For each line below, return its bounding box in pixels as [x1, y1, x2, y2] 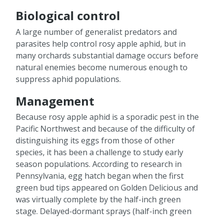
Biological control [16, 7, 120, 24]
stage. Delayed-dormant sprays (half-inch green [16, 206, 192, 217]
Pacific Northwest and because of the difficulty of [16, 123, 195, 135]
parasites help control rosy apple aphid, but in [16, 38, 186, 49]
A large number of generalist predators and [16, 26, 177, 37]
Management [16, 92, 94, 109]
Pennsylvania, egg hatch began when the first [16, 170, 184, 182]
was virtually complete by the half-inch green [16, 194, 181, 205]
